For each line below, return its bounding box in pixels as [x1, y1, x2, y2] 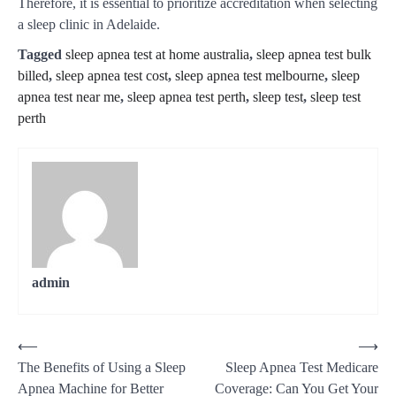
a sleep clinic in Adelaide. [18, 17, 160, 33]
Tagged [18, 47, 65, 63]
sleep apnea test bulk [256, 47, 371, 63]
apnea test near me [18, 89, 120, 105]
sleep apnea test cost [56, 68, 168, 84]
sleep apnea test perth [127, 89, 246, 105]
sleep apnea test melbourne [175, 68, 324, 84]
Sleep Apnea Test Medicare [225, 360, 378, 376]
